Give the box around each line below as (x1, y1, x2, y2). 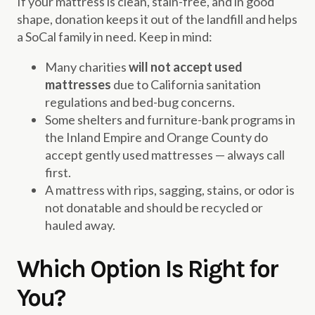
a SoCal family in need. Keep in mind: (17, 28, 212, 44)
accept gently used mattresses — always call (45, 146, 285, 162)
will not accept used (129, 58, 243, 75)
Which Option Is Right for (17, 254, 278, 283)
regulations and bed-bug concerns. (45, 94, 235, 110)
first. (45, 164, 71, 180)
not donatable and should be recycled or (45, 199, 263, 215)
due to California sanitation (111, 76, 261, 92)
